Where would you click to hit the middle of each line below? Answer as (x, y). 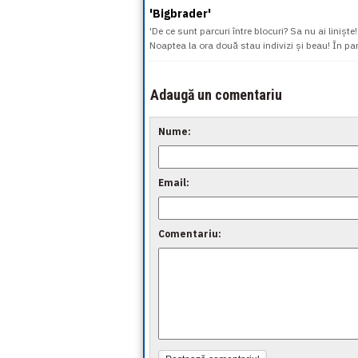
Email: (174, 183)
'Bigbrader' (180, 14)
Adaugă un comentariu (216, 95)
